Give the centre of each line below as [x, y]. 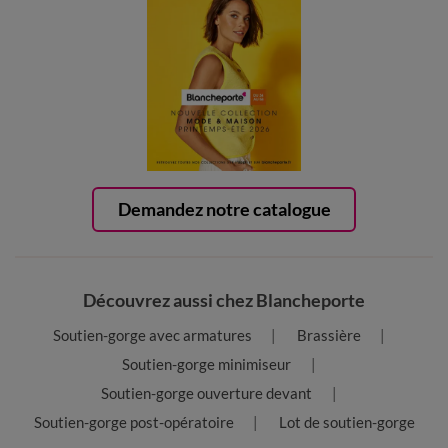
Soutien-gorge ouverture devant [206, 392]
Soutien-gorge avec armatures [152, 334]
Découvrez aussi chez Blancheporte [224, 299]
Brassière [328, 334]
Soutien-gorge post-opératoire [133, 421]
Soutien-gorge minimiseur [206, 363]
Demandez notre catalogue [224, 208]
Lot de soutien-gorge [346, 421]
